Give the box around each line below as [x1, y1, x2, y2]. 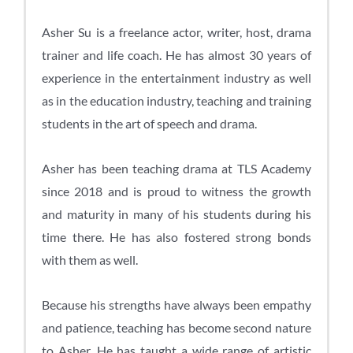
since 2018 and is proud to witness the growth [42, 183, 311, 199]
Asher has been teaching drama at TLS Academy [42, 160, 311, 176]
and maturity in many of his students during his [42, 206, 311, 221]
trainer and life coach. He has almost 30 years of [42, 46, 311, 62]
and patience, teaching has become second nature [42, 319, 311, 335]
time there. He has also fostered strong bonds [42, 229, 311, 244]
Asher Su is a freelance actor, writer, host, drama [42, 24, 311, 39]
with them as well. [42, 251, 138, 267]
